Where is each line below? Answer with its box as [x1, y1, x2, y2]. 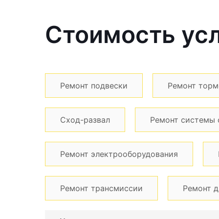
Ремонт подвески [60, 80, 128, 90]
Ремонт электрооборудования [60, 149, 178, 159]
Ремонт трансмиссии [60, 183, 143, 193]
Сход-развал [60, 114, 110, 125]
